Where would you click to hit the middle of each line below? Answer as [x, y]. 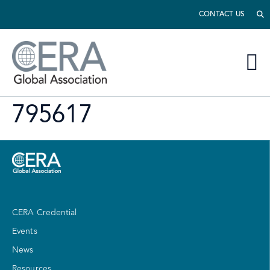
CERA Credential [45, 213]
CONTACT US [221, 14]
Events [25, 232]
